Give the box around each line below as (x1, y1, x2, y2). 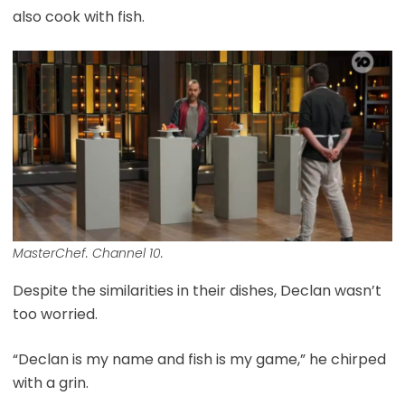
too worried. (12, 303, 98, 325)
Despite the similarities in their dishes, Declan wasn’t (12, 279, 381, 301)
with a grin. (12, 372, 89, 393)
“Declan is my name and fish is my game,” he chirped (12, 348, 386, 370)
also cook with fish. (12, 6, 145, 28)
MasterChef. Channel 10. (12, 243, 164, 262)
